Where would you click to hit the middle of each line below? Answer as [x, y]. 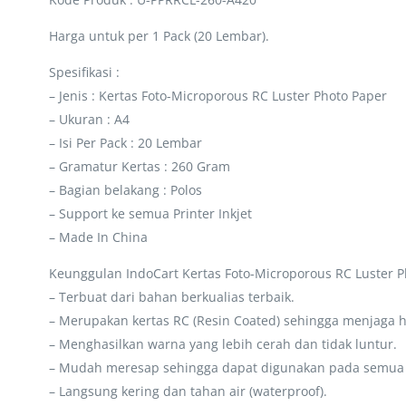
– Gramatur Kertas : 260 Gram [139, 166]
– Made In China [98, 237]
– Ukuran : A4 [89, 119]
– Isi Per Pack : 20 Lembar [125, 142]
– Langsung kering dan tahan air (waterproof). [188, 391]
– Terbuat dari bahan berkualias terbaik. [171, 296]
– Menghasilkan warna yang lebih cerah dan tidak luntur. [222, 343]
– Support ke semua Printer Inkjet [150, 213]
